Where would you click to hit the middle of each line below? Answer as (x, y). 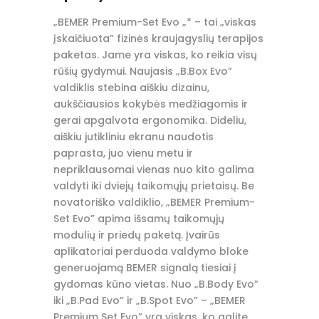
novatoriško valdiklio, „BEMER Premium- (154, 203)
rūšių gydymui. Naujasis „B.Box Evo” (142, 72)
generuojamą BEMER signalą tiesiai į (145, 268)
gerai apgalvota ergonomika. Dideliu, (150, 121)
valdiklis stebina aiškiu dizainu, (131, 88)
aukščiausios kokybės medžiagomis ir (150, 104)
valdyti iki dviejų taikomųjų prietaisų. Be (153, 186)
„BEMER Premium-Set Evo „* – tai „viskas (155, 22)
